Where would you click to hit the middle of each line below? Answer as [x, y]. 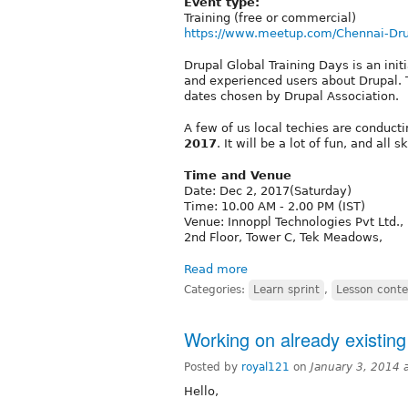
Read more [216, 269]
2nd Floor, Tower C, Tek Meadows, [283, 237]
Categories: [216, 289]
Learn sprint [286, 289]
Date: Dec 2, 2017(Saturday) [268, 190]
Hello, [201, 391]
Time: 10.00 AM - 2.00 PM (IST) [275, 206]
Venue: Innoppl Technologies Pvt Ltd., [294, 221]
